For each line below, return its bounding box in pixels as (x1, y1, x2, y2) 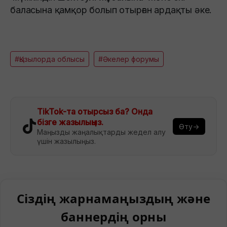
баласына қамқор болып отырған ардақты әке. (10, 5, 212, 16)
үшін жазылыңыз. (37, 137, 96, 146)
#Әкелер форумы (98, 55, 159, 64)
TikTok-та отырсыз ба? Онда (37, 106, 153, 117)
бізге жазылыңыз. (37, 117, 103, 128)
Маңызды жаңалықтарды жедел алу (37, 128, 166, 137)
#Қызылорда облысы (15, 55, 85, 64)
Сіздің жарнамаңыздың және (16, 190, 211, 207)
